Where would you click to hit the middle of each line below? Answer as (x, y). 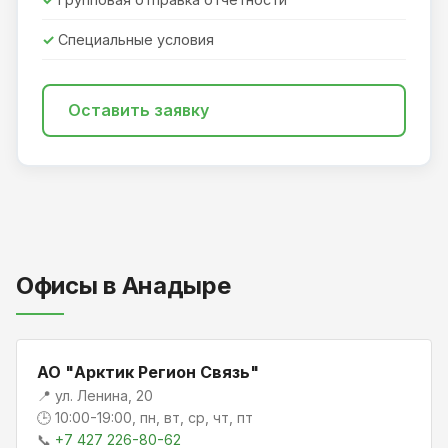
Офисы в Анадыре (123, 285)
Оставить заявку (138, 110)
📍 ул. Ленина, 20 (95, 395)
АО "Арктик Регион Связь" (148, 371)
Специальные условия (136, 40)
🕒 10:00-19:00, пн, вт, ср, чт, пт (145, 417)
